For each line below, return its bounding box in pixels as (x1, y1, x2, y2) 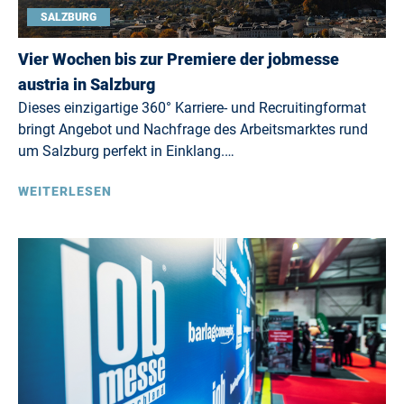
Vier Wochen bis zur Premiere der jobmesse (18, 50, 339, 69)
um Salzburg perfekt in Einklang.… (18, 142, 234, 160)
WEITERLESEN (18, 184, 112, 198)
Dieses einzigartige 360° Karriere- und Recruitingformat (18, 99, 366, 116)
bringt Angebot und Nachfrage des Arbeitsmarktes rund (18, 121, 368, 138)
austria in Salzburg (18, 75, 155, 94)
